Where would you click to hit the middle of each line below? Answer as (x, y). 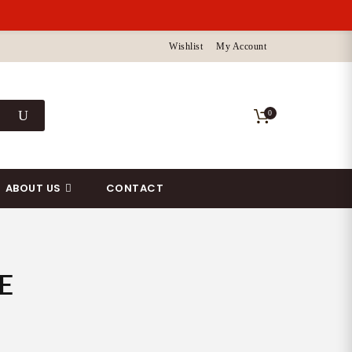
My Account (242, 46)
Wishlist (186, 46)
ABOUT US (33, 188)
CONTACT (135, 188)
